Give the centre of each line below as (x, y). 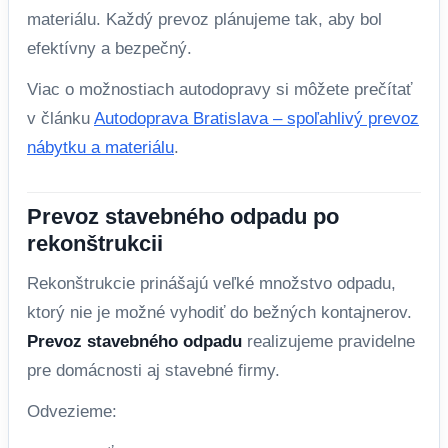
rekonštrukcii (95, 243)
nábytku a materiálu (100, 147)
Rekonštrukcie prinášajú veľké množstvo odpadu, (211, 283)
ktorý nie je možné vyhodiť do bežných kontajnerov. (219, 312)
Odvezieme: (72, 411)
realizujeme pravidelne (328, 341)
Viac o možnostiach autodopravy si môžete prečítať (219, 89)
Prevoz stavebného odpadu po (183, 216)
